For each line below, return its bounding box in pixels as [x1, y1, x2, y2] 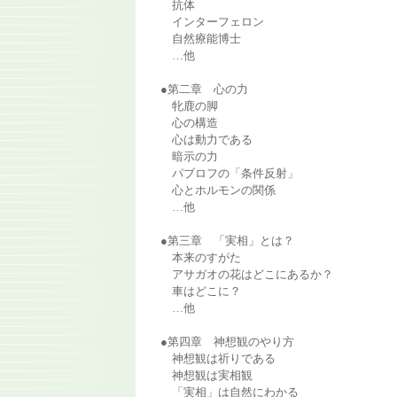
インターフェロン [160, 15, 264, 28]
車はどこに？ [160, 284, 241, 298]
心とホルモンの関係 [160, 183, 276, 197]
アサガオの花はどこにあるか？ [160, 268, 333, 281]
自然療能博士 [160, 32, 241, 45]
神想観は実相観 [160, 369, 253, 382]
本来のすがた [160, 251, 241, 264]
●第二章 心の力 [160, 82, 248, 96]
